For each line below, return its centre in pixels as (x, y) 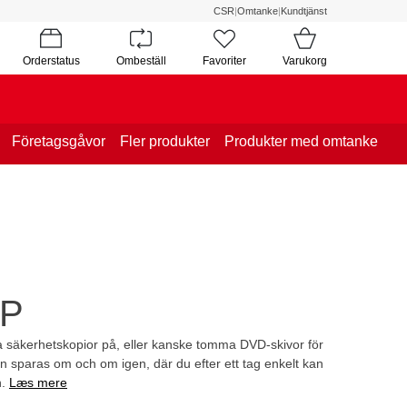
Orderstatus (51, 60)
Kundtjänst (304, 11)
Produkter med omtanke (301, 141)
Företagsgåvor (59, 141)
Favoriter (224, 60)
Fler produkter (165, 141)
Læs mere (38, 382)
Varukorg (304, 60)
